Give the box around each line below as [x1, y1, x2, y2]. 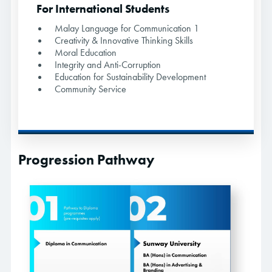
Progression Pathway [18, 151, 154, 169]
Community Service [55, 83, 126, 96]
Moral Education [55, 46, 117, 59]
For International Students [36, 1, 169, 17]
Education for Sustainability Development [55, 70, 206, 84]
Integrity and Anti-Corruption [55, 58, 161, 72]
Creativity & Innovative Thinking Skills [55, 34, 193, 47]
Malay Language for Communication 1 [55, 22, 199, 35]
